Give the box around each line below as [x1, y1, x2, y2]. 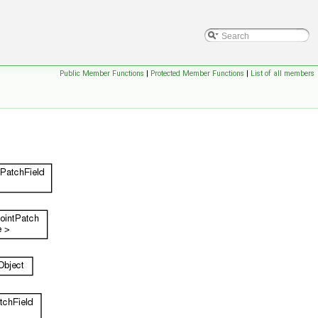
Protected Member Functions [150, 69, 244, 78]
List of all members [251, 69, 314, 78]
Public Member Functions [60, 69, 144, 78]
